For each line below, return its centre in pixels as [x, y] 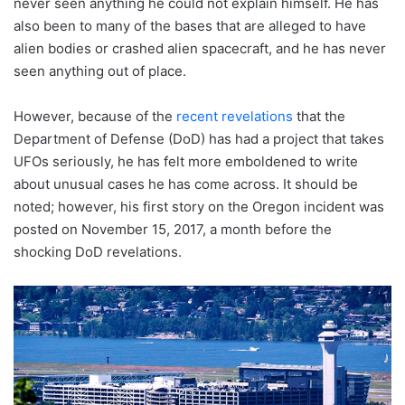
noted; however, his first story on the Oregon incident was [199, 206]
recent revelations [235, 116]
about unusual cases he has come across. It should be [186, 184]
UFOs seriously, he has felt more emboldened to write [186, 161]
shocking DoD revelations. [98, 251]
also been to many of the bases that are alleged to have [190, 25]
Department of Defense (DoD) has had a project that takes [199, 138]
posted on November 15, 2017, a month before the [173, 229]
